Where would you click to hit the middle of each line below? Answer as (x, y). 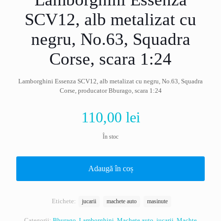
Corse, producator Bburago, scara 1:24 (110, 91)
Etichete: (64, 201)
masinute (157, 202)
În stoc (110, 137)
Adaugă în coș (110, 168)
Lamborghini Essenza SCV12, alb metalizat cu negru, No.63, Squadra (110, 81)
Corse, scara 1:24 (110, 59)
